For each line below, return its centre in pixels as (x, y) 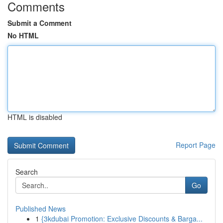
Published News (41, 209)
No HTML (23, 35)
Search (27, 172)
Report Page (196, 145)
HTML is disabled (35, 117)
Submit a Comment (40, 23)
